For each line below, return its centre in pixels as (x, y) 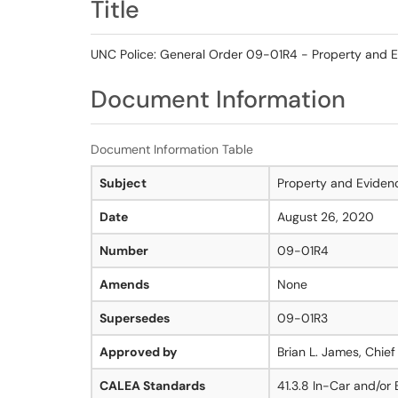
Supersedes (135, 318)
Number (124, 251)
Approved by (138, 352)
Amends (124, 284)
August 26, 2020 (326, 217)
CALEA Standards (152, 386)
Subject (123, 183)
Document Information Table (172, 149)
